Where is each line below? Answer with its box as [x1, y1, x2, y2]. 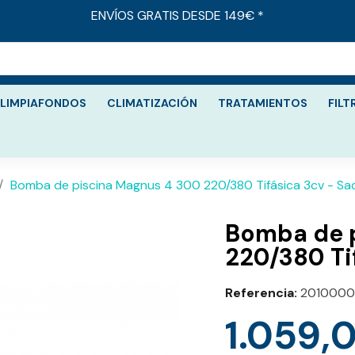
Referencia [225, 284, 294, 301]
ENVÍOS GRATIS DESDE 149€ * [90, 7, 264, 24]
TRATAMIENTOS [218, 96, 307, 110]
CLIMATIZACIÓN [107, 96, 197, 110]
